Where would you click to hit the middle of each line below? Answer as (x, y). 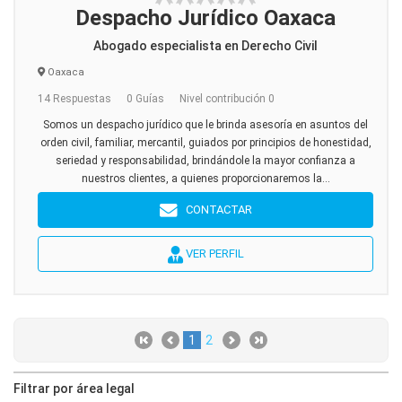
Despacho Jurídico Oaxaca (205, 18)
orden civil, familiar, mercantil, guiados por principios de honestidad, (205, 143)
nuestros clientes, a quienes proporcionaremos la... (205, 179)
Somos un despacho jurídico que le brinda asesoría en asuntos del (205, 125)
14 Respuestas (74, 99)
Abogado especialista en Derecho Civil (205, 46)
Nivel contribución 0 (227, 99)
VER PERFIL (213, 253)
